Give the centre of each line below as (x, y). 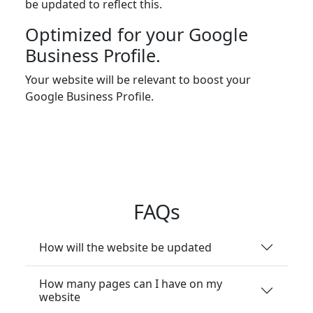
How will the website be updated (125, 247)
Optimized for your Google (137, 35)
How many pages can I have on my (131, 284)
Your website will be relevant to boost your (138, 80)
